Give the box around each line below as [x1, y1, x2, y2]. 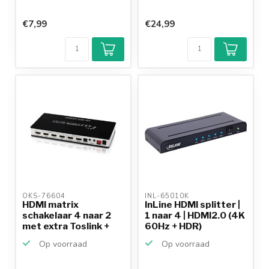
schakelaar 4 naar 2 [22, 209, 111, 221]
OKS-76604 [22, 191, 68, 201]
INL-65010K [145, 191, 192, 201]
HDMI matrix [22, 198, 79, 210]
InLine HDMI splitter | [145, 198, 240, 210]
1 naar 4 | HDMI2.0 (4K [145, 209, 245, 221]
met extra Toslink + [22, 220, 109, 232]
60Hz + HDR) [145, 220, 202, 232]
